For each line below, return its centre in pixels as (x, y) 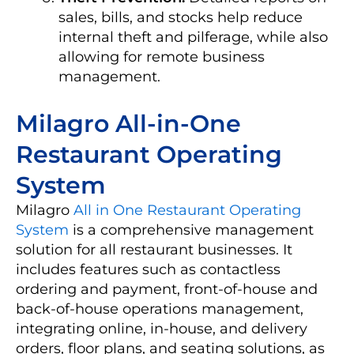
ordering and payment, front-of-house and (167, 289)
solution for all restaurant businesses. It (154, 249)
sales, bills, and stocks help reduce (181, 17)
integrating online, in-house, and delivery (162, 328)
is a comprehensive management (191, 230)
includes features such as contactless (148, 269)
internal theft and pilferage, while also (193, 37)
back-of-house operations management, (160, 309)
